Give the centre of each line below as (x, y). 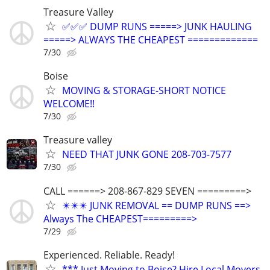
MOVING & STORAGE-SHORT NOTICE (144, 91)
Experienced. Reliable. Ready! (109, 255)
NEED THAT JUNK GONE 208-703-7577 (147, 155)
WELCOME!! (69, 104)
